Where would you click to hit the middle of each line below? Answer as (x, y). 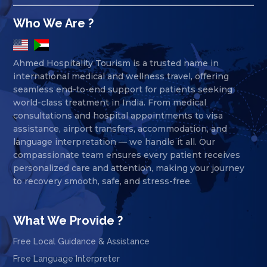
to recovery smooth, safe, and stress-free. (103, 181)
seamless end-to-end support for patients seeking (123, 90)
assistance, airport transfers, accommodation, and (120, 129)
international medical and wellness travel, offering (121, 77)
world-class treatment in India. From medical (110, 103)
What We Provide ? (68, 221)
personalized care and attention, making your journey (129, 168)
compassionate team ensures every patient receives (127, 155)
